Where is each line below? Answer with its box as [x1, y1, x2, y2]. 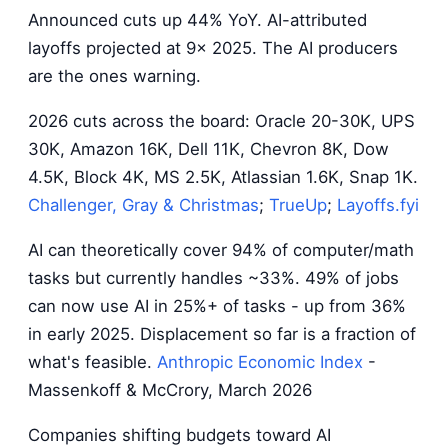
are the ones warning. [28, 66, 201, 87]
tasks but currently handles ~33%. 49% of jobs [28, 268, 399, 289]
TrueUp [269, 195, 327, 216]
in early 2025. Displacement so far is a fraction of [28, 324, 416, 345]
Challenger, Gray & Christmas [28, 195, 259, 216]
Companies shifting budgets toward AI [28, 424, 331, 445]
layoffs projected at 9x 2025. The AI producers [28, 38, 398, 59]
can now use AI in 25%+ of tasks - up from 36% [28, 296, 406, 317]
